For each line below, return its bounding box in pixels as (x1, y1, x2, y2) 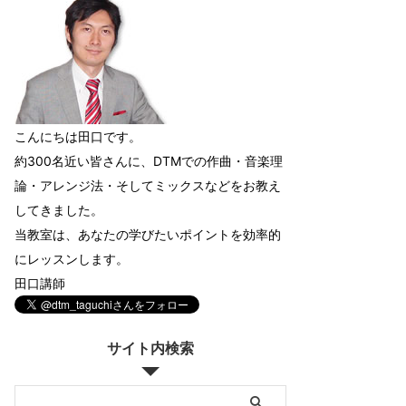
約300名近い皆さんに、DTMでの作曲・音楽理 (14, 152, 283, 169)
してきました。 (14, 201, 103, 217)
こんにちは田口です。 (14, 128, 141, 144)
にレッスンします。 (14, 250, 129, 266)
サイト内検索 (107, 340, 194, 356)
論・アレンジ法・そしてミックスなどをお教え (14, 177, 281, 193)
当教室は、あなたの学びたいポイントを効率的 (14, 226, 281, 242)
